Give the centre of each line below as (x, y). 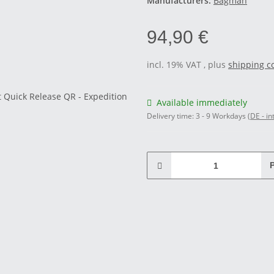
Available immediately (202, 102)
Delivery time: (171, 116)
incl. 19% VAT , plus (187, 65)
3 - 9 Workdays (222, 116)
